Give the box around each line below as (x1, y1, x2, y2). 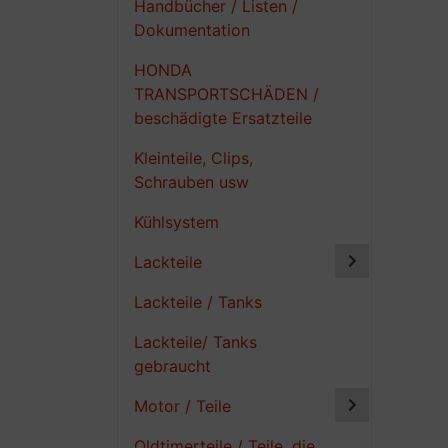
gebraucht (134, 355, 211, 376)
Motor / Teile (134, 395, 231, 416)
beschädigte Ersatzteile (134, 107, 312, 128)
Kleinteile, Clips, (134, 147, 253, 168)
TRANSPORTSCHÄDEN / (134, 83, 319, 104)
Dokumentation (134, 19, 250, 40)
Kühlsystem (134, 211, 219, 232)
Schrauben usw (134, 171, 249, 192)
